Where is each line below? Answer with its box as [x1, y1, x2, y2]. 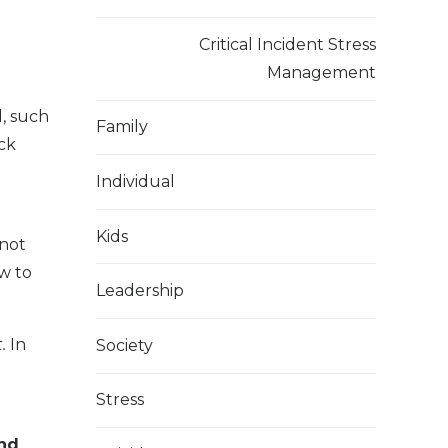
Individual [96, 171, 175, 191]
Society [96, 335, 153, 355]
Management [267, 62, 376, 82]
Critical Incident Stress [199, 34, 376, 54]
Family [96, 117, 148, 137]
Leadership [96, 281, 184, 301]
